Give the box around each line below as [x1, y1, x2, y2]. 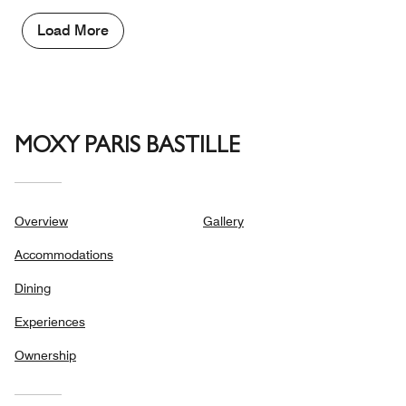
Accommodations [14, 247, 113, 262]
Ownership [14, 348, 76, 362]
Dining [14, 281, 51, 295]
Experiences [14, 314, 85, 329]
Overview [14, 214, 68, 228]
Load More [37, 22, 109, 39]
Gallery [203, 214, 244, 228]
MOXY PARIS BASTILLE [14, 137, 239, 159]
